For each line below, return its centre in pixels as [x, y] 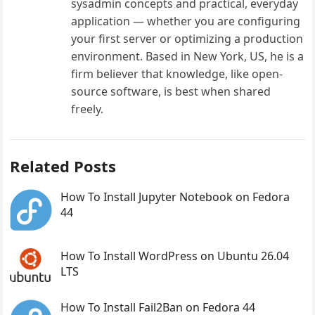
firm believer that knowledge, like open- [177, 74]
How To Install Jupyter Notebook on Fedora [175, 197]
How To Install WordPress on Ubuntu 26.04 [175, 256]
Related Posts [63, 166]
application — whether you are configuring [186, 21]
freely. [88, 109]
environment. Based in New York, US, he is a [188, 56]
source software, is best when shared [171, 91]
